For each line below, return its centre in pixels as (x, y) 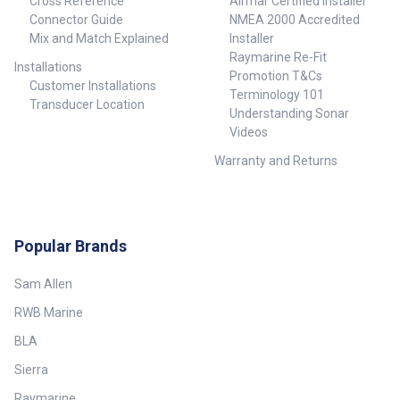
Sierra (31, 370)
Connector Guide (76, 20)
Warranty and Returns (276, 161)
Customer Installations (92, 86)
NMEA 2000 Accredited (294, 20)
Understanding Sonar (289, 114)
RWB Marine (49, 313)
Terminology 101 (276, 95)
